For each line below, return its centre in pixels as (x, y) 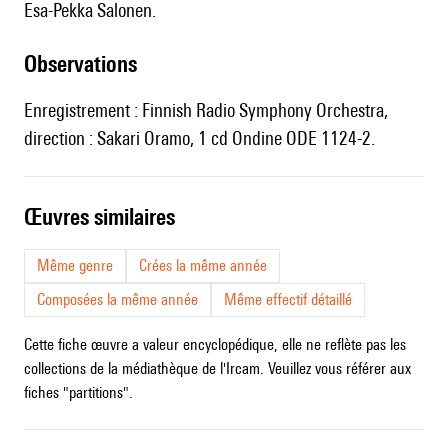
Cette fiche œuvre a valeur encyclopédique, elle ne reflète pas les (215, 345)
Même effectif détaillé (288, 300)
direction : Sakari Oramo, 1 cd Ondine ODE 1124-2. (199, 138)
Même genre (75, 266)
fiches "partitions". (78, 393)
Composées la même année (117, 300)
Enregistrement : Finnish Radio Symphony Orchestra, (206, 110)
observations (87, 64)
